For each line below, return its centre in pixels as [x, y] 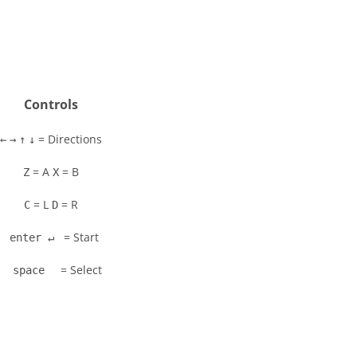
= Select [80, 270]
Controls [51, 104]
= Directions [69, 139]
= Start [80, 237]
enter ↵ [32, 237]
